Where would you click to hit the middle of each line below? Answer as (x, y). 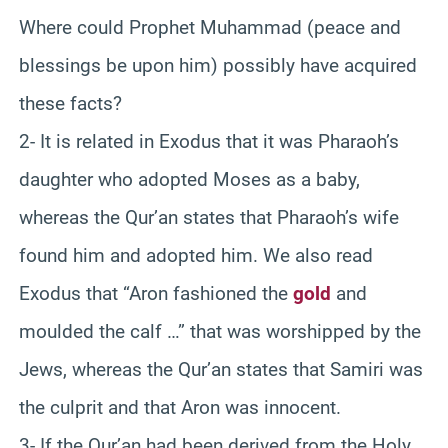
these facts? (70, 103)
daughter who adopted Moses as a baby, (189, 179)
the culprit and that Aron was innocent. (180, 407)
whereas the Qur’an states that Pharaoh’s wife (209, 217)
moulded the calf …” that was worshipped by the (220, 331)
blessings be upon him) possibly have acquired (218, 65)
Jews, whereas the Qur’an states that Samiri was (221, 369)
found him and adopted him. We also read (196, 255)
